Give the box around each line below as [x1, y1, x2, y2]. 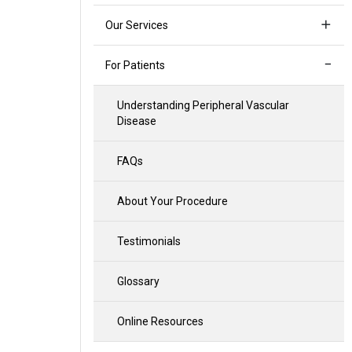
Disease [117, 115, 156, 127]
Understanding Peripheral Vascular [117, 99, 289, 112]
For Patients [105, 59, 165, 71]
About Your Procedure [117, 195, 228, 207]
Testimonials [117, 235, 181, 247]
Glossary [117, 275, 159, 288]
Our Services [105, 19, 168, 31]
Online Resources [117, 315, 203, 328]
